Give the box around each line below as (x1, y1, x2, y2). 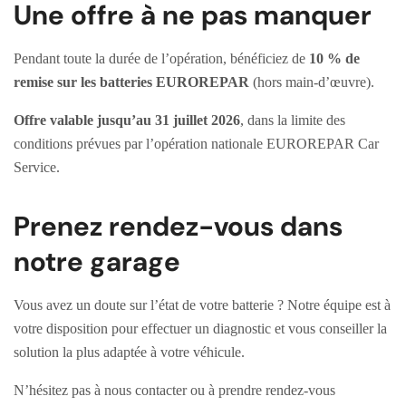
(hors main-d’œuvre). (249, 74, 374, 91)
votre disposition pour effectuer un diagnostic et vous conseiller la (14, 321, 387, 337)
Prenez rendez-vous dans (14, 208, 343, 245)
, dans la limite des (240, 112, 345, 129)
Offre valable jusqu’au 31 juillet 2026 (14, 112, 240, 129)
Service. (14, 159, 60, 176)
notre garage (14, 244, 180, 280)
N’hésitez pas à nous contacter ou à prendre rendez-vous (14, 382, 335, 399)
